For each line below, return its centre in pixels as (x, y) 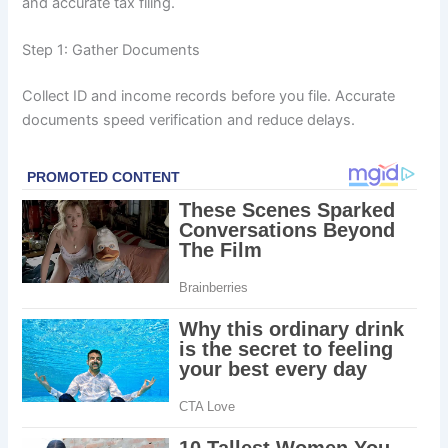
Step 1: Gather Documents (111, 50)
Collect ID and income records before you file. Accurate (209, 95)
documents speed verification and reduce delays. (189, 119)
